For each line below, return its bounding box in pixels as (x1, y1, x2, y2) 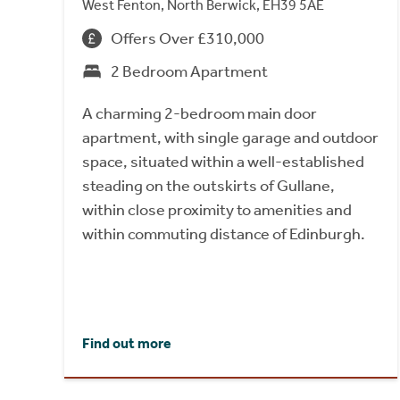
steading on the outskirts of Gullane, (82, 175, 335, 196)
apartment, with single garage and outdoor (82, 127, 379, 147)
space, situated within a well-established (82, 151, 364, 171)
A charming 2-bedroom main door (82, 103, 317, 123)
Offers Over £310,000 (111, 28, 264, 48)
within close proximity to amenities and (82, 199, 352, 220)
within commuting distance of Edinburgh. (82, 223, 365, 244)
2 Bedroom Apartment (111, 61, 268, 81)
